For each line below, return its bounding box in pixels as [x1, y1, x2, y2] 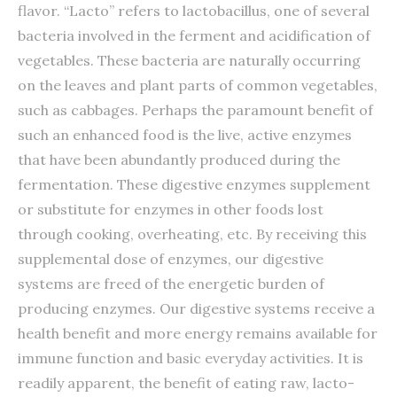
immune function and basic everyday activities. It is [18, 348, 363, 367]
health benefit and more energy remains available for [18, 323, 378, 342]
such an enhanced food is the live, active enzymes [18, 125, 352, 144]
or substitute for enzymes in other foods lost [18, 199, 323, 218]
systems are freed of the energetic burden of [18, 274, 324, 292]
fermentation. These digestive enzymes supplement [18, 175, 370, 193]
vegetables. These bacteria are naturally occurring [18, 51, 361, 69]
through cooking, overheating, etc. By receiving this [18, 224, 367, 243]
